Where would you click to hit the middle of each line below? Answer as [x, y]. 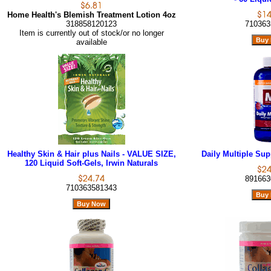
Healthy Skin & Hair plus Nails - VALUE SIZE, [91, 154]
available [91, 42]
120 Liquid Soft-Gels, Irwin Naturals [91, 163]
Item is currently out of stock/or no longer [91, 33]
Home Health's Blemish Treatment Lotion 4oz [91, 15]
